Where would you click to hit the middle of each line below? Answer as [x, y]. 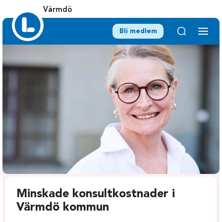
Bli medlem [138, 31]
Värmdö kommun [63, 208]
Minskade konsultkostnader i [96, 194]
